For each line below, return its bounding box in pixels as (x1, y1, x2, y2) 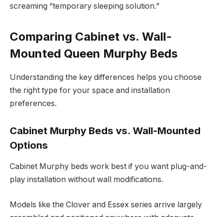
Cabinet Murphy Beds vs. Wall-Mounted (10, 124, 201, 137)
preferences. (10, 99, 57, 108)
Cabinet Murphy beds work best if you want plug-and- (10, 162, 207, 171)
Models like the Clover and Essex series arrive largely (10, 200, 202, 209)
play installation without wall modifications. (10, 175, 163, 185)
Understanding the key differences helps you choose (10, 73, 201, 82)
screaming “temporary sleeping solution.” (10, 1, 159, 11)
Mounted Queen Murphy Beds (10, 46, 178, 61)
